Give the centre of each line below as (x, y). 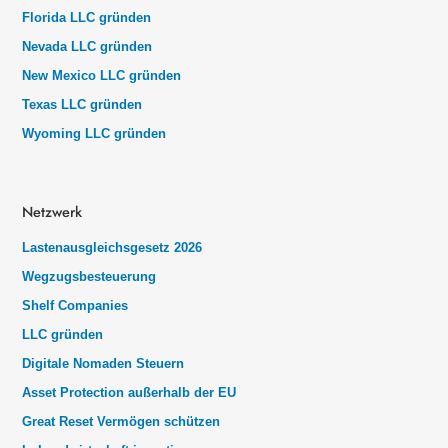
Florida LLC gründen (86, 18)
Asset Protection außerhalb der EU (129, 392)
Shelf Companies (75, 305)
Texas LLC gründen (82, 105)
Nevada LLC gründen (87, 47)
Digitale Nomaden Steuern (103, 363)
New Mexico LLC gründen (101, 76)
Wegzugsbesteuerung (89, 276)
